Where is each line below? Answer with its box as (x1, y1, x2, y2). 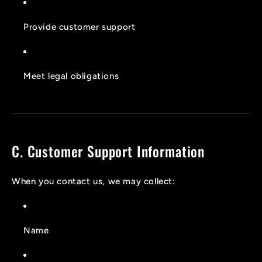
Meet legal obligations (23, 70, 119, 81)
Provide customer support (23, 21, 136, 32)
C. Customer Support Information (12, 140, 205, 161)
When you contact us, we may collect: (12, 175, 175, 187)
